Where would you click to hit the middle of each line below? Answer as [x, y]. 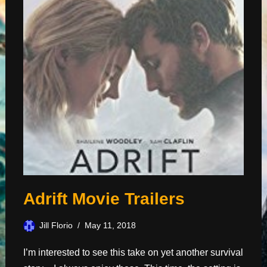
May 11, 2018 [110, 225]
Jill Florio [56, 225]
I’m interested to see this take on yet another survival [133, 252]
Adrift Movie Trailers [104, 199]
